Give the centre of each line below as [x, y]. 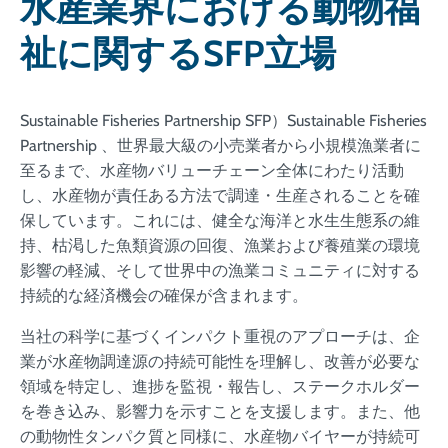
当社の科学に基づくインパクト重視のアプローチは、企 [220, 336]
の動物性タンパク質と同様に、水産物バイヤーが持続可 [220, 436]
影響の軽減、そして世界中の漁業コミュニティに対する [220, 270]
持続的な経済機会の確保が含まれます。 [166, 295]
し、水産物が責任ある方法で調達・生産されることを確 [220, 195]
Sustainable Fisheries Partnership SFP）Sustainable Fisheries [223, 120]
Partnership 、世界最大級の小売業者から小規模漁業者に [220, 145]
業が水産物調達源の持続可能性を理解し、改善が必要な [220, 361]
